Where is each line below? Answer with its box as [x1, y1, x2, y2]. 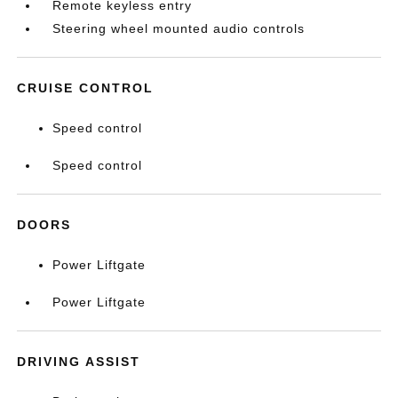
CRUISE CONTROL [17, 81, 155, 95]
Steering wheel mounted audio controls [52, 21, 306, 36]
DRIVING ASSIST [17, 354, 141, 369]
